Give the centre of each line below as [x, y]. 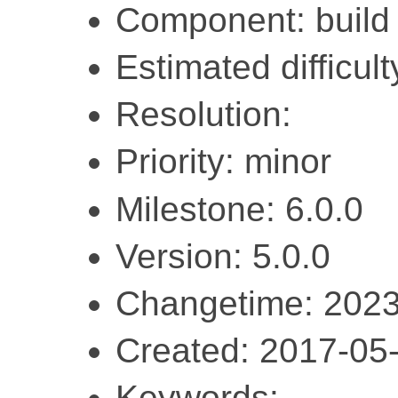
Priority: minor [223, 162]
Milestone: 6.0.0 [239, 209]
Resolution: [203, 115]
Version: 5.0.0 [223, 256]
